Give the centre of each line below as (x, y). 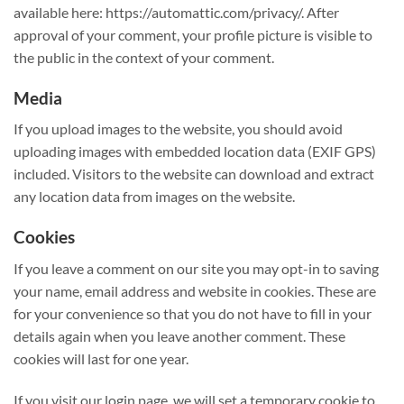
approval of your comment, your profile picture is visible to (193, 34)
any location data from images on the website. (154, 197)
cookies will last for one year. (101, 358)
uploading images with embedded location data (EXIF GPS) (195, 151)
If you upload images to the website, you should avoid (178, 129)
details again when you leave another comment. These (179, 335)
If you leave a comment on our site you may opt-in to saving (196, 268)
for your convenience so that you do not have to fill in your (193, 313)
